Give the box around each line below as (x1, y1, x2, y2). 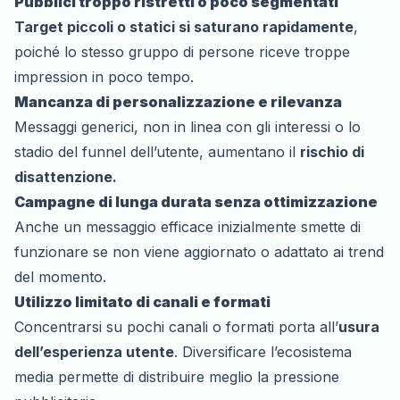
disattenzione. (14, 167, 117, 186)
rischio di (300, 142, 364, 161)
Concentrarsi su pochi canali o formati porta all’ (14, 317, 338, 336)
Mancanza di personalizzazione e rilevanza (14, 92, 342, 111)
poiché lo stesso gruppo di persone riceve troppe (14, 42, 350, 61)
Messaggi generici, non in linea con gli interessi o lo (14, 117, 361, 136)
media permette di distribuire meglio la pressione (14, 367, 339, 386)
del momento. (14, 267, 106, 286)
